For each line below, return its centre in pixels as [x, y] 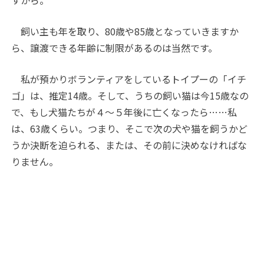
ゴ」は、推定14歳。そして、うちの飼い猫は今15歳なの [130, 95]
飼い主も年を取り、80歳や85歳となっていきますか [125, 31]
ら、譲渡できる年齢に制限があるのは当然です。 [115, 47]
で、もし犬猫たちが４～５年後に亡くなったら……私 [124, 112]
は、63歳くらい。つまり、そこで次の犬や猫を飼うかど [130, 128]
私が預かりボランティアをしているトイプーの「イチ [129, 79]
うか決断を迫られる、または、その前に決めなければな [129, 145]
